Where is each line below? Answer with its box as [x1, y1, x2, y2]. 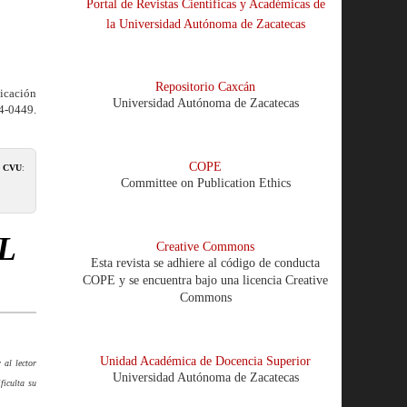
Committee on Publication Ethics [120, 176, 291, 191]
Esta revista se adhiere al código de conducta [91, 256, 320, 271]
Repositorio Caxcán [155, 80, 255, 94]
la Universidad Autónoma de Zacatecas [105, 17, 305, 32]
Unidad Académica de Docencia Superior [100, 354, 311, 369]
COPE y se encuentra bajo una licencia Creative [83, 273, 328, 288]
